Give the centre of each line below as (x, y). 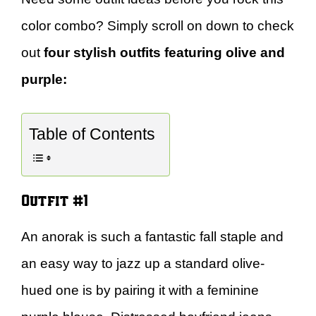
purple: (44, 79)
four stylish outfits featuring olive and (164, 52)
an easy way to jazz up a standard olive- (143, 263)
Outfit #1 (55, 199)
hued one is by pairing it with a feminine (140, 290)
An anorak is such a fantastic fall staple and (152, 237)
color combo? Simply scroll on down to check (158, 25)
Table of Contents (92, 134)
